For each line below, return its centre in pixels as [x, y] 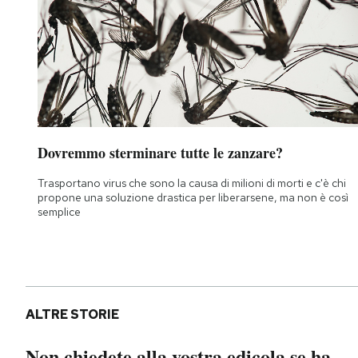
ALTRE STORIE [72, 315]
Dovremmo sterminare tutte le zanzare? [160, 153]
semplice [59, 212]
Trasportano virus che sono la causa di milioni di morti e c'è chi [192, 183]
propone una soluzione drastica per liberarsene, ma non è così [193, 198]
